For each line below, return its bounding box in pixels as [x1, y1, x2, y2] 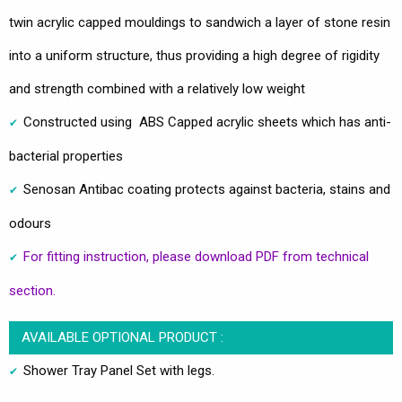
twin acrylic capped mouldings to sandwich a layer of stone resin [9, 13, 390, 31]
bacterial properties [9, 147, 123, 164]
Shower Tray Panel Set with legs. [23, 362, 214, 379]
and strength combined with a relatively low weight [9, 80, 305, 97]
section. [9, 282, 56, 299]
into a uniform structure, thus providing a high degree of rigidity [9, 47, 380, 64]
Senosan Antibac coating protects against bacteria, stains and [23, 180, 390, 197]
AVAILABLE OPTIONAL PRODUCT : [21, 328, 223, 345]
